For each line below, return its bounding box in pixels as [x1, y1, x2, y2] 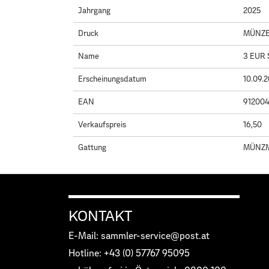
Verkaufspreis [78, 121, 126, 129]
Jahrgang [78, 7, 110, 15]
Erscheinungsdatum [78, 75, 147, 83]
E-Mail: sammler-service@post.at [68, 231, 210, 241]
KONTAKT [68, 209, 132, 224]
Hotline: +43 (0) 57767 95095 [68, 249, 190, 258]
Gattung [78, 144, 106, 152]
